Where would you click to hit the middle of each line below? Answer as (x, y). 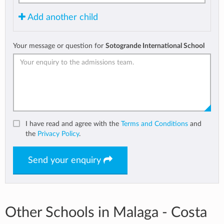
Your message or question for (59, 46)
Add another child (62, 17)
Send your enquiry (66, 161)
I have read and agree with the (73, 124)
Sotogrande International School (155, 46)
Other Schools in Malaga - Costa (106, 213)
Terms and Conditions (154, 124)
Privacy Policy (58, 134)
